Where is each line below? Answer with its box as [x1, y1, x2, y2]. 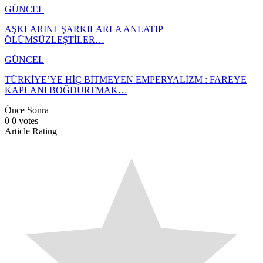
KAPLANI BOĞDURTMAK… [5, 85, 127, 95]
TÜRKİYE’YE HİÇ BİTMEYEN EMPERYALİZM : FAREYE [5, 74, 247, 85]
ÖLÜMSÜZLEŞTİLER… [5, 34, 104, 45]
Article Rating [5, 126, 57, 136]
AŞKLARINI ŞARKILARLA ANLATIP [5, 23, 163, 34]
